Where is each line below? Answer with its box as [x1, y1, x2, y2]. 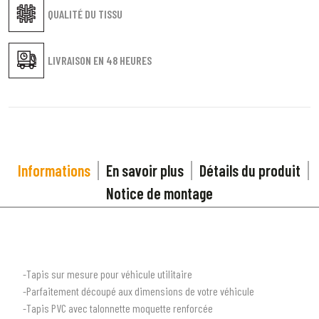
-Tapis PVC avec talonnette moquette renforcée [23, 300, 213, 315]
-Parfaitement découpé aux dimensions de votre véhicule [23, 283, 254, 298]
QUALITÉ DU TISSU [48, 6, 122, 21]
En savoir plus [105, 160, 184, 179]
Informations [17, 160, 90, 179]
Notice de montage [106, 183, 213, 202]
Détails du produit [199, 160, 300, 179]
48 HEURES [106, 53, 152, 67]
